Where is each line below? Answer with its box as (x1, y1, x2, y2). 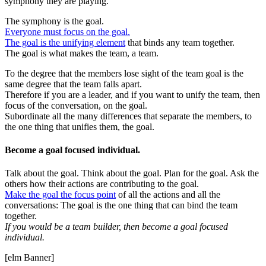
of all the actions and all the (116, 189, 220, 200)
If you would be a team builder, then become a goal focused (5, 221, 228, 232)
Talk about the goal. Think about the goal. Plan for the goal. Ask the (5, 168, 259, 179)
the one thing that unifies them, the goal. (5, 121, 154, 132)
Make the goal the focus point (5, 189, 116, 200)
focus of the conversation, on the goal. (5, 100, 147, 110)
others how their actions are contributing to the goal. (5, 179, 199, 189)
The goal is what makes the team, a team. (5, 47, 159, 58)
